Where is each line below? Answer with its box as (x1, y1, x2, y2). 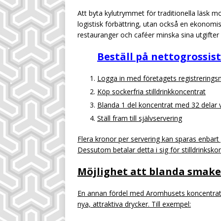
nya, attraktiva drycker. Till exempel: (77, 199, 191, 209)
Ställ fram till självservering (97, 113, 182, 123)
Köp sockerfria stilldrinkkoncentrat (97, 87, 206, 96)
